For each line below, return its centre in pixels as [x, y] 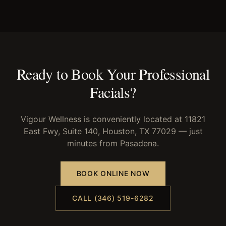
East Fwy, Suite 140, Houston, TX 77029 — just [113, 131]
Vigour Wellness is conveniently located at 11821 [113, 119]
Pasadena [138, 143]
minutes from [94, 143]
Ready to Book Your [78, 74]
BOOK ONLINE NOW [113, 173]
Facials [110, 92]
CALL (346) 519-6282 [113, 198]
